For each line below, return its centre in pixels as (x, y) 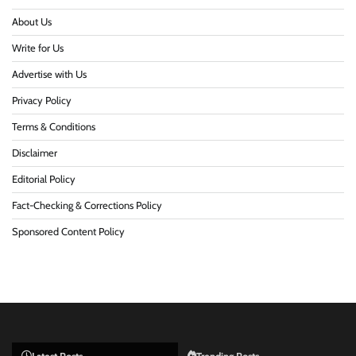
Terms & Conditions (54, 126)
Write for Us (38, 48)
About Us (32, 21)
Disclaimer (35, 153)
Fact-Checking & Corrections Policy (87, 205)
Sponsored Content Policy (68, 231)
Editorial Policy (44, 179)
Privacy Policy (42, 100)
